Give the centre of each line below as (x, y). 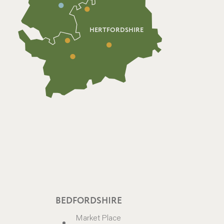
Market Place (99, 217)
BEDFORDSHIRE (89, 201)
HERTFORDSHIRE (116, 30)
